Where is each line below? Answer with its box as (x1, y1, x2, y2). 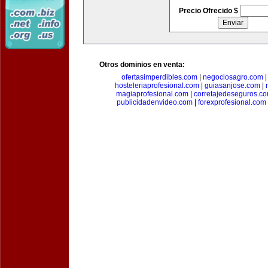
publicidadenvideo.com (116, 98, 193, 106)
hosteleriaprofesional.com (114, 81, 199, 90)
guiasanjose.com (204, 81, 260, 90)
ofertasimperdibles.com (121, 73, 197, 81)
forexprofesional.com (197, 98, 266, 106)
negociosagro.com (203, 73, 263, 81)
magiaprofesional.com (116, 90, 188, 98)
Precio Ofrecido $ (178, 7, 240, 15)
